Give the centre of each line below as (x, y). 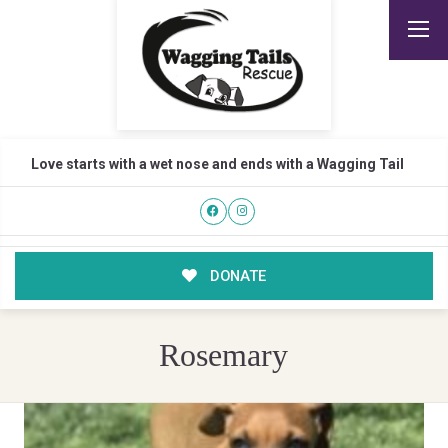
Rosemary (224, 356)
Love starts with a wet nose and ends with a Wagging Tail (217, 164)
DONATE (235, 276)
